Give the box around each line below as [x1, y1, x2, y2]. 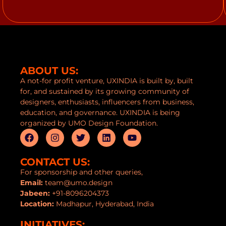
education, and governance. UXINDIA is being [20, 108, 180, 117]
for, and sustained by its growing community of [20, 87, 189, 96]
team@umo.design [43, 178, 112, 187]
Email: [20, 178, 43, 187]
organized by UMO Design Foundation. [20, 119, 158, 128]
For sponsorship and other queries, [20, 167, 143, 177]
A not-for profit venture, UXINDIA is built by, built [20, 76, 193, 85]
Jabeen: [20, 189, 52, 198]
